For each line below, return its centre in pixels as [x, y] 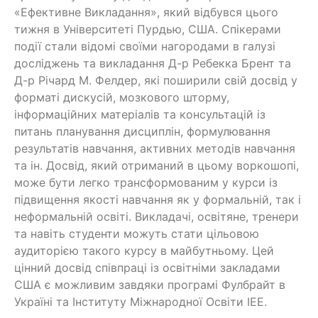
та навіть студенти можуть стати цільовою [137, 234]
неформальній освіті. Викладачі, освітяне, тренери [157, 216]
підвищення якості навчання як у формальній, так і [158, 199]
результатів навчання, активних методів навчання [155, 148]
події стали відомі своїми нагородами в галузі [145, 46]
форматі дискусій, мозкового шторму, [122, 97]
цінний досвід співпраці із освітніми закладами [147, 268]
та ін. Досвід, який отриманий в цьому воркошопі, [157, 165]
